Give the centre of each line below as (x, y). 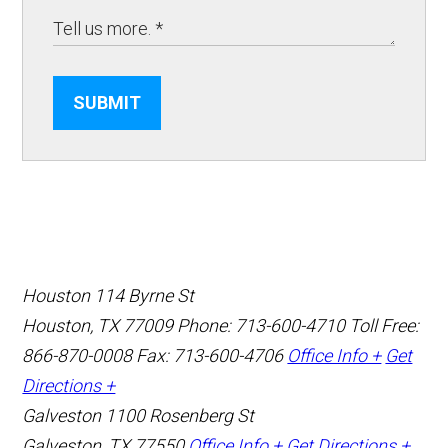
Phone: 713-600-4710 (261, 326)
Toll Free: (384, 326)
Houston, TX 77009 (100, 326)
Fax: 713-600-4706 (210, 356)
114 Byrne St (144, 296)
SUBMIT (107, 103)
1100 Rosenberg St (180, 416)
